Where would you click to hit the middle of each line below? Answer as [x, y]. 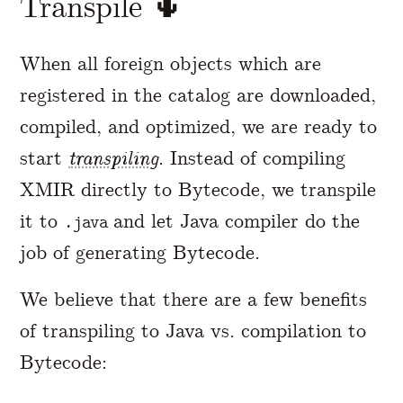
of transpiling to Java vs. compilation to [193, 331]
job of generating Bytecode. [140, 253]
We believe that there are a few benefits [194, 300]
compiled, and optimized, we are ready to [199, 127]
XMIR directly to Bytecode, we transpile [198, 190]
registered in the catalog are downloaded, [198, 95]
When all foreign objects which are [171, 64]
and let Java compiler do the [234, 221]
